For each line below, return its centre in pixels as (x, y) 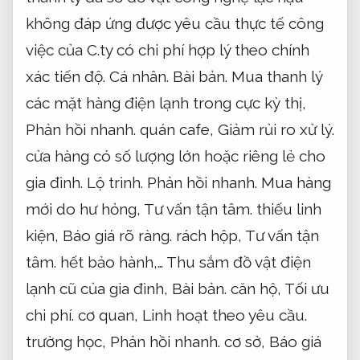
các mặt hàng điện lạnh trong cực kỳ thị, (166, 103)
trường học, (68, 342)
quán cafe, (177, 130)
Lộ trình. (115, 183)
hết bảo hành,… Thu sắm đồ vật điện (184, 262)
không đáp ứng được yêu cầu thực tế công (175, 24)
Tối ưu (307, 289)
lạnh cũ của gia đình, (99, 289)
